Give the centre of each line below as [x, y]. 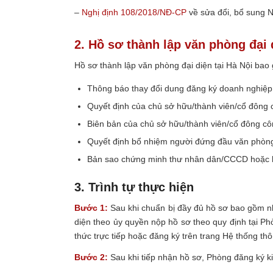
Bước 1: [91, 208]
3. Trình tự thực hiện [134, 187]
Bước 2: [91, 257]
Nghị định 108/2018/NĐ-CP [134, 12]
